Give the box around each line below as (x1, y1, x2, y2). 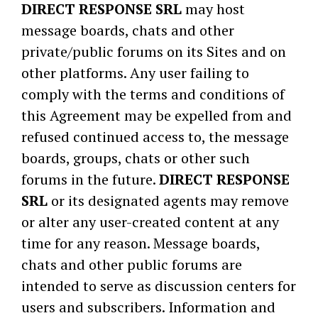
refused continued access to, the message (21, 127, 289, 146)
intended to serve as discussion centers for (21, 276, 296, 295)
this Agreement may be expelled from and (21, 106, 292, 125)
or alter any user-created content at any (21, 212, 279, 231)
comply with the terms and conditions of (21, 84, 285, 104)
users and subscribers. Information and (21, 297, 275, 317)
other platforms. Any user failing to (21, 63, 249, 82)
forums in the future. (21, 170, 159, 189)
